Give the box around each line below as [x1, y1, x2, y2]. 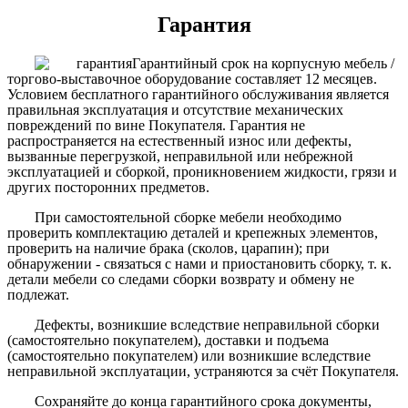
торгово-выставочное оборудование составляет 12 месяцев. [7, 70, 377, 87]
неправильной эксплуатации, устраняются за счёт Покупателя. [7, 362, 399, 379]
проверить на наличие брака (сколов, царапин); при [7, 240, 330, 256]
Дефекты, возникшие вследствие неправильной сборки [35, 316, 380, 332]
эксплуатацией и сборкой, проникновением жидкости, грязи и [7, 163, 397, 179]
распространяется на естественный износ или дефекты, [7, 132, 352, 148]
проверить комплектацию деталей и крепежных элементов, [7, 224, 378, 240]
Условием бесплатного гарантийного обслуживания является [7, 86, 389, 102]
